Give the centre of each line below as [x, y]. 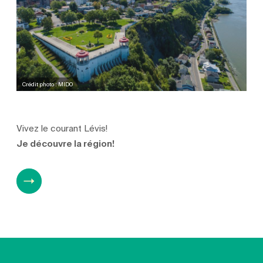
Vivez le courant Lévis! [62, 128]
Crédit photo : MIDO [47, 84]
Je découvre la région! [66, 144]
